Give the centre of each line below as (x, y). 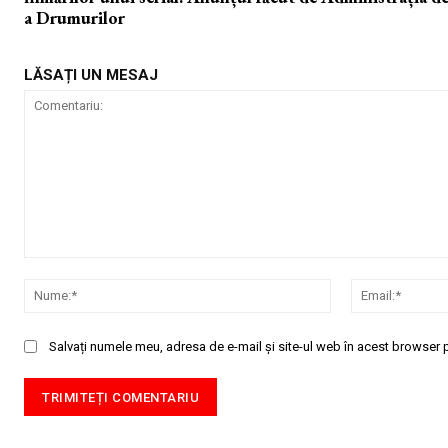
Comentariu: (62, 267)
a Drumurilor (74, 17)
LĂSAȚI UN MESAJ (91, 74)
